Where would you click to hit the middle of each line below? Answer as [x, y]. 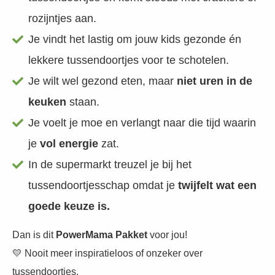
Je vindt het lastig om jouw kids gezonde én [135, 39]
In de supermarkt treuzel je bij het [110, 165]
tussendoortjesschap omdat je [102, 185]
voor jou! [167, 235]
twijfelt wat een [216, 185]
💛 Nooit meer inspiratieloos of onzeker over [107, 253]
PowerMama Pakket [102, 235]
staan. [83, 102]
